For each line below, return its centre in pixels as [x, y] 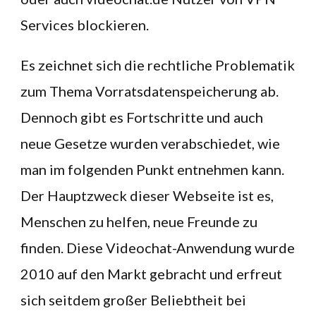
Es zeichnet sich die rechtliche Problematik [158, 65]
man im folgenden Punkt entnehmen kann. [152, 169]
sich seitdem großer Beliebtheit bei [133, 300]
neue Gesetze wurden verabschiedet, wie [150, 143]
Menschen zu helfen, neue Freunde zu [139, 221]
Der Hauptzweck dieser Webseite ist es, [147, 195]
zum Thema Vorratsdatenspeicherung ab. [150, 91]
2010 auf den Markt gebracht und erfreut [151, 274]
